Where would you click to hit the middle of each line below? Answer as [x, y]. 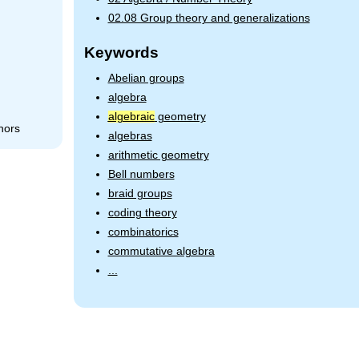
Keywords [121, 52]
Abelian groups [146, 78]
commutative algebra [161, 251]
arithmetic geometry [158, 155]
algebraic [131, 116]
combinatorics [143, 232]
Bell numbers [141, 174]
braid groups [140, 193]
